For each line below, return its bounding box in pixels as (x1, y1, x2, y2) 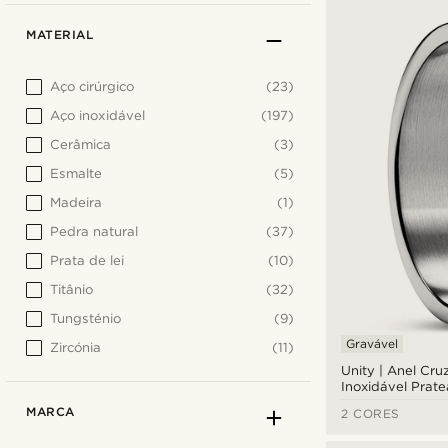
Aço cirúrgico (50, 78, 135, 94)
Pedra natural (50, 223, 139, 239)
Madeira (50, 194, 102, 210)
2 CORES (341, 405, 400, 421)
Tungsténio (50, 310, 121, 326)
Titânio (50, 281, 93, 297)
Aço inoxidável (50, 107, 146, 123)
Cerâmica (50, 136, 111, 152)
